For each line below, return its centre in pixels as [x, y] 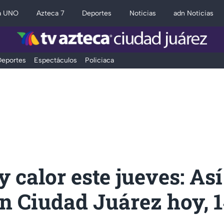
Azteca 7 [50, 13]
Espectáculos [55, 60]
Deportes [97, 13]
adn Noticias [194, 13]
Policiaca [99, 60]
